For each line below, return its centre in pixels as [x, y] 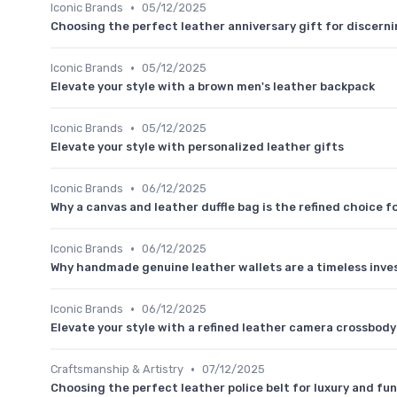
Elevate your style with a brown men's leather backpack [213, 87]
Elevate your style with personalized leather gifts [197, 147]
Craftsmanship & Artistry [117, 370]
